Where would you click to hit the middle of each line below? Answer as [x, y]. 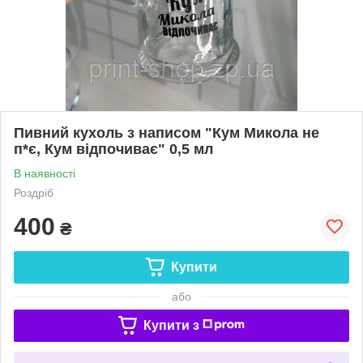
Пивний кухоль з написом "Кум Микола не [167, 132]
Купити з [171, 325]
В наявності [45, 173]
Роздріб [34, 192]
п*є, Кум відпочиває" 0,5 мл [113, 149]
